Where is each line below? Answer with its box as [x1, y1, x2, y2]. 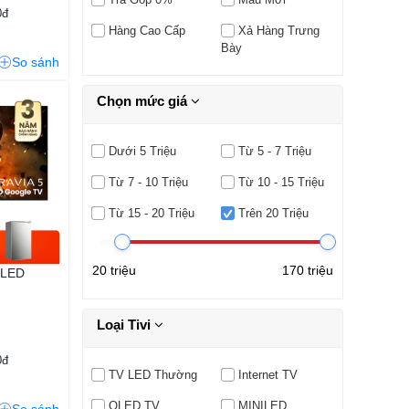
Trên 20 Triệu [237, 206, 309, 221]
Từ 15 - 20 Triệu [108, 206, 194, 221]
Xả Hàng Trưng [237, 24, 320, 38]
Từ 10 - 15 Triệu [237, 175, 324, 190]
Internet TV [237, 368, 298, 383]
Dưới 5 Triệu [108, 144, 176, 159]
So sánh [12, 55, 59, 69]
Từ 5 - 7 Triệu [237, 144, 311, 159]
